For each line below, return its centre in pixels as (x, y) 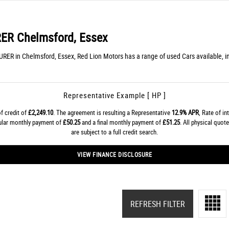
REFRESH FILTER (158, 204)
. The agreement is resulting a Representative (112, 112)
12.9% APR (185, 112)
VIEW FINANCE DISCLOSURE (114, 154)
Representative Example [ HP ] (114, 95)
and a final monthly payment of (121, 122)
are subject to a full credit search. (114, 132)
